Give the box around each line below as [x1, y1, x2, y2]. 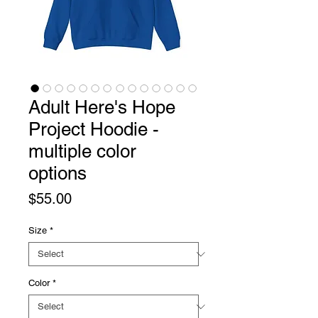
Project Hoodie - [28, 119, 159, 140]
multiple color [28, 141, 136, 162]
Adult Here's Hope [28, 97, 175, 118]
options [28, 163, 87, 184]
